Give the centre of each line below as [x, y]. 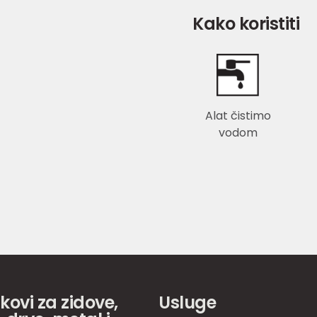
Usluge [188, 303]
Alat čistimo [238, 116]
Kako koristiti [246, 24]
